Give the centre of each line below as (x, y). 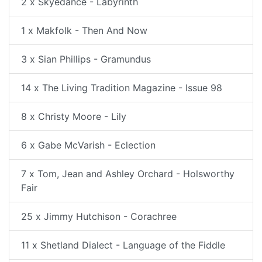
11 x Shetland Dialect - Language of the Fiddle (123, 245)
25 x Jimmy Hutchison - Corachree (99, 216)
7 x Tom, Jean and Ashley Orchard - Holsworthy (128, 174)
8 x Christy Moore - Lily (74, 116)
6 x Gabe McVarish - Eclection (88, 145)
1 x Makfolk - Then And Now (84, 30)
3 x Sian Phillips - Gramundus (86, 59)
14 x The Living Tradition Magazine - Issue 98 (122, 88)
